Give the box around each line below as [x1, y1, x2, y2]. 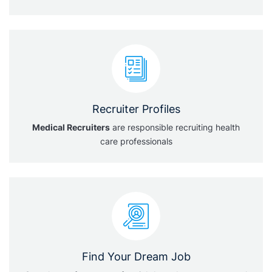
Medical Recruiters [32, 122, 110, 132]
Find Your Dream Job [81, 250, 191, 263]
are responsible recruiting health [110, 122, 240, 132]
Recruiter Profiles [92, 103, 180, 115]
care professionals [100, 136, 172, 146]
